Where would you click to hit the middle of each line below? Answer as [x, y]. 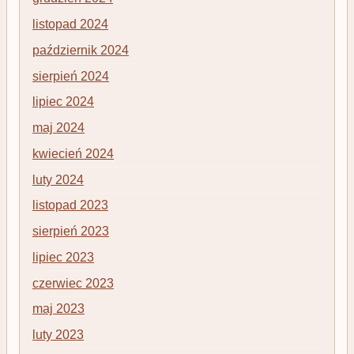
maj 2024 [58, 128]
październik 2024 [81, 50]
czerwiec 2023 [73, 283]
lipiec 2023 [63, 257]
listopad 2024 [70, 24]
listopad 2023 [70, 205]
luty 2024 [58, 179]
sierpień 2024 [71, 76]
